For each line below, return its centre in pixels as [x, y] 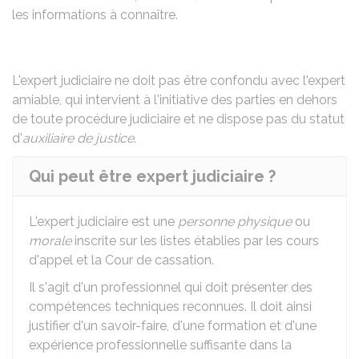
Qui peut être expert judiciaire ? [152, 176]
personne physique [235, 222]
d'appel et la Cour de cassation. [121, 260]
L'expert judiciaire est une [103, 222]
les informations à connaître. [95, 15]
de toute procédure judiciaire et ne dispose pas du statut [178, 119]
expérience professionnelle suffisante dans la [160, 345]
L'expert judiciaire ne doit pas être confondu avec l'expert [179, 81]
